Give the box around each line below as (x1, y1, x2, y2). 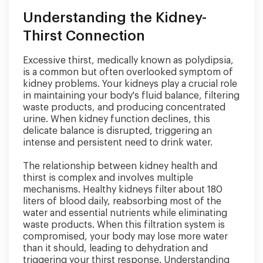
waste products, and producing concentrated (23, 103, 225, 112)
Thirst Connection (23, 29, 145, 43)
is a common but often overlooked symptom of (23, 68, 233, 77)
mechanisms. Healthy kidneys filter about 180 (23, 185, 222, 194)
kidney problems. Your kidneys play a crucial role (23, 79, 237, 89)
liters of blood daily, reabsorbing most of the (23, 197, 221, 206)
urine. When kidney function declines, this (23, 114, 210, 124)
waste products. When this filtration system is (23, 220, 225, 230)
